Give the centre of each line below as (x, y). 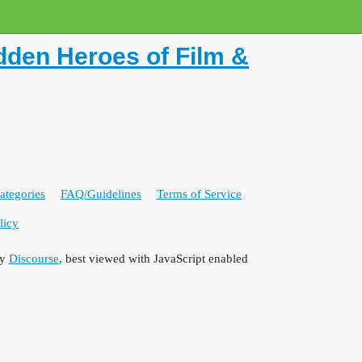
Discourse (34, 258)
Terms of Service (199, 194)
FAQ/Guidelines (101, 194)
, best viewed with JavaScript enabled (154, 258)
